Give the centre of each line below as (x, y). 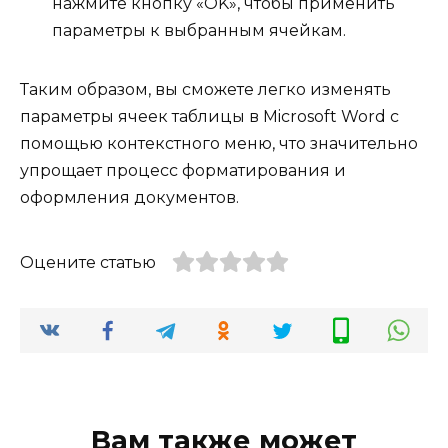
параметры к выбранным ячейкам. (199, 31)
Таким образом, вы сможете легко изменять (205, 90)
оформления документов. (129, 198)
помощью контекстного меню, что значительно (219, 144)
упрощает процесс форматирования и (183, 171)
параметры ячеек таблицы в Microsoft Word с (209, 117)
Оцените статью (88, 263)
